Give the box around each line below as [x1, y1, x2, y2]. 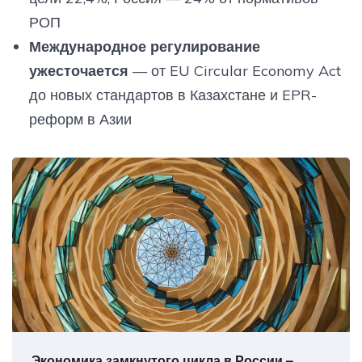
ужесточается [28, 61, 128, 80]
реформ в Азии [28, 109, 132, 128]
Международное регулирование [28, 36, 260, 56]
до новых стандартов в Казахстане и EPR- [28, 85, 317, 104]
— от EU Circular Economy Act [128, 61, 341, 80]
